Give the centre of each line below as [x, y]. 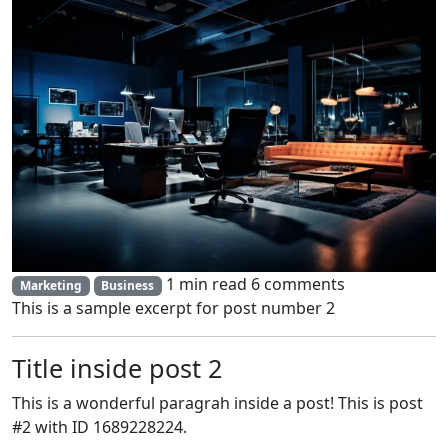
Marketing [50, 285]
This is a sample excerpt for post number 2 [173, 308]
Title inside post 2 [117, 368]
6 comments [298, 283]
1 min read [209, 283]
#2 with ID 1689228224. [99, 427]
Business [128, 285]
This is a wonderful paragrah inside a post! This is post [217, 403]
